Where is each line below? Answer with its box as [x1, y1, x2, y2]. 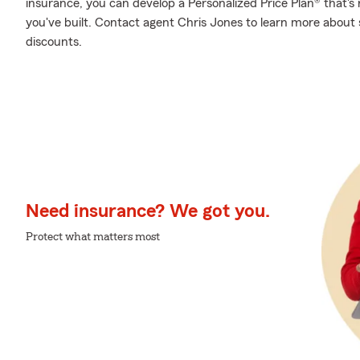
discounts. [26, 35, 82, 48]
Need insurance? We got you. [26, 201, 270, 221]
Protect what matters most [26, 231, 160, 243]
